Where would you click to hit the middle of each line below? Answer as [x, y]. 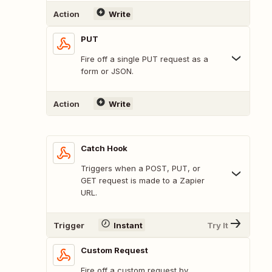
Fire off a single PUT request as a [144, 59]
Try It [218, 225]
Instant [128, 225]
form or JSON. [107, 71]
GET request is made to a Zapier [143, 181]
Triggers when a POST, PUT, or [141, 168]
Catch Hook [104, 148]
